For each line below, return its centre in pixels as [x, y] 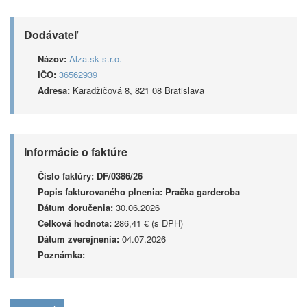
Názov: [52, 59]
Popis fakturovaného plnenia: [100, 192]
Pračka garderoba [202, 192]
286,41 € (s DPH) [147, 223]
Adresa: [54, 90]
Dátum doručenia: [75, 207]
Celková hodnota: [75, 223]
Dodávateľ [50, 35]
